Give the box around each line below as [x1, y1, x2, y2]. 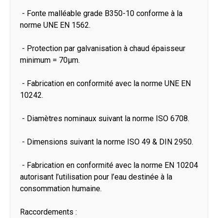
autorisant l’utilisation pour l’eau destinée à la [20, 172, 172, 182]
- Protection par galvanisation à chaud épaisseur [20, 44, 185, 54]
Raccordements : [20, 207, 77, 217]
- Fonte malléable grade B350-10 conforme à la [20, 9, 182, 18]
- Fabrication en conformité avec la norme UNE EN [20, 79, 191, 89]
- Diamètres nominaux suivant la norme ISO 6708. [20, 114, 189, 124]
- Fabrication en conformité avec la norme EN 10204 [20, 161, 198, 170]
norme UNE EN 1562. [20, 20, 91, 30]
